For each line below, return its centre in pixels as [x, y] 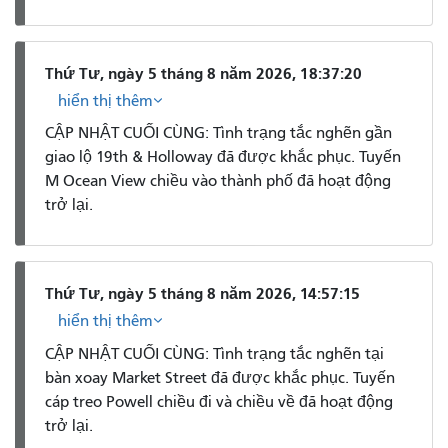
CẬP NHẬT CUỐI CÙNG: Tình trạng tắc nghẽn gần [218, 133]
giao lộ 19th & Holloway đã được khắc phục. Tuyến [223, 157]
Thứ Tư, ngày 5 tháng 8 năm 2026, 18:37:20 [203, 73]
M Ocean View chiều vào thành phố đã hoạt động [218, 181]
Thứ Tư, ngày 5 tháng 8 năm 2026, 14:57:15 [202, 293]
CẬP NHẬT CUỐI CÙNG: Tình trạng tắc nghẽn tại [214, 353]
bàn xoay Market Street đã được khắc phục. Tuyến [220, 377]
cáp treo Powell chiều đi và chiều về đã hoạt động [219, 401]
